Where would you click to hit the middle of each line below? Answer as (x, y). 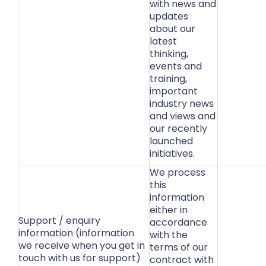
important (174, 91)
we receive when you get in (82, 246)
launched (171, 141)
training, (168, 79)
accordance (178, 222)
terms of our (179, 247)
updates (169, 16)
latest (163, 41)
